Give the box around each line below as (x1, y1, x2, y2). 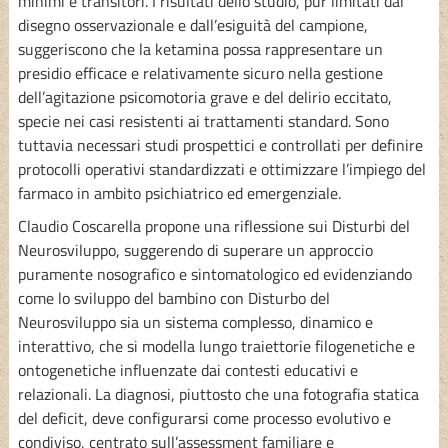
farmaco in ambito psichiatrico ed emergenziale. (17, 180, 341, 205)
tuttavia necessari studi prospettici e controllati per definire (17, 132, 423, 157)
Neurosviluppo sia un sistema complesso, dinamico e (17, 309, 373, 334)
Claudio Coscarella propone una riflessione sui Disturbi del (17, 213, 410, 238)
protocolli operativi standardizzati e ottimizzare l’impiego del (17, 156, 426, 181)
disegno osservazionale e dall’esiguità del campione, (17, 12, 368, 37)
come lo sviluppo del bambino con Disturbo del (17, 285, 330, 310)
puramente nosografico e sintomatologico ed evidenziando (17, 261, 412, 286)
